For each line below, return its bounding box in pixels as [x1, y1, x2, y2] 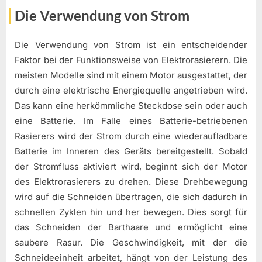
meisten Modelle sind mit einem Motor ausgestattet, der [15, 70, 247, 81]
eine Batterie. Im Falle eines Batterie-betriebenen [15, 115, 247, 127]
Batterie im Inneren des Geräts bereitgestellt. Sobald [15, 146, 247, 157]
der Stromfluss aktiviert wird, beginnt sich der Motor [15, 161, 247, 173]
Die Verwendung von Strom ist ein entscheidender [15, 39, 247, 51]
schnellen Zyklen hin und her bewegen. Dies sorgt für [15, 206, 247, 218]
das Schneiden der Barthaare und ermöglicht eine [15, 222, 247, 233]
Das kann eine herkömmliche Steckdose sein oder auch [15, 100, 247, 112]
